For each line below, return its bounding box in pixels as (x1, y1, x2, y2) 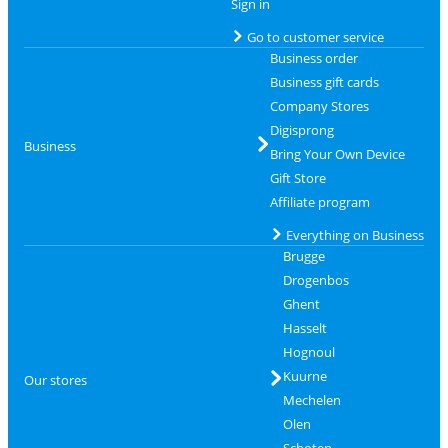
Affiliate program (269, 192, 370, 211)
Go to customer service (246, 27, 384, 46)
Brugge (282, 246, 325, 265)
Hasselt (282, 318, 327, 337)
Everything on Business (285, 225, 424, 244)
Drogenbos (282, 270, 349, 289)
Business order (269, 48, 358, 67)
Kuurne (282, 366, 327, 385)
